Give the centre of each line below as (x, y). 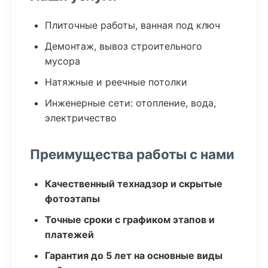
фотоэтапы (72, 199)
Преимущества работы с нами (132, 154)
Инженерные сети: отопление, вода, (130, 103)
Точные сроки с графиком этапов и (130, 220)
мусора (63, 61)
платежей (69, 234)
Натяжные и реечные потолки (116, 82)
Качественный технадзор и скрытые (134, 184)
